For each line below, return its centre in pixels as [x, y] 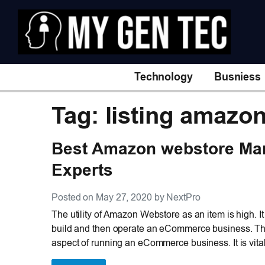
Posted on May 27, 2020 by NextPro [126, 197]
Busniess [237, 77]
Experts [82, 170]
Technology [163, 77]
